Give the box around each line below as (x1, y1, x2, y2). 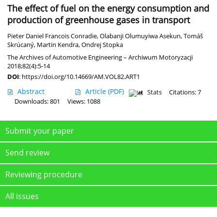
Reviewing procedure (5, 169, 82, 180)
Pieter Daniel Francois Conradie (7, 31, 97, 40)
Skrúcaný (7, 40, 34, 49)
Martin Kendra (37, 40, 78, 49)
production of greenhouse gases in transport (7, 14, 190, 26)
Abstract (17, 86, 45, 96)
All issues (5, 190, 39, 201)
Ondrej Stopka (81, 40, 123, 49)
